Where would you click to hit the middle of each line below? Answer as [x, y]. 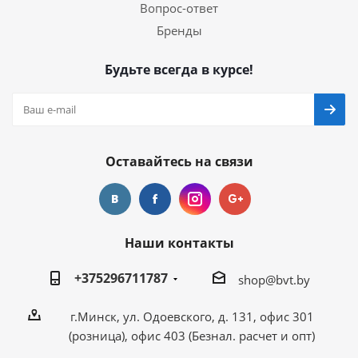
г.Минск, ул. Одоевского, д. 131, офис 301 [192, 317]
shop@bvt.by [274, 280]
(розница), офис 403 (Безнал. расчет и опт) [192, 336]
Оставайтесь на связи [179, 162]
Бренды [179, 31]
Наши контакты [179, 243]
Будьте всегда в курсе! [179, 70]
